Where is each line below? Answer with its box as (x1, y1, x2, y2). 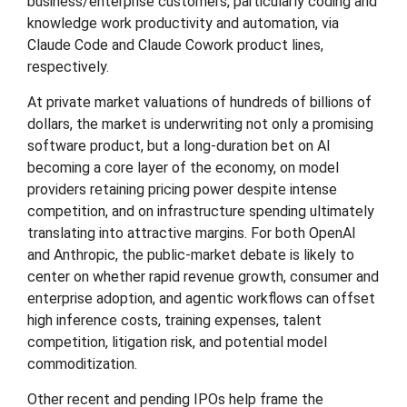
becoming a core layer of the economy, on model (27, 159, 339, 176)
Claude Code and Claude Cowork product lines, (27, 36, 323, 54)
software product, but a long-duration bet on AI (27, 137, 331, 154)
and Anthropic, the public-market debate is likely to (27, 246, 354, 263)
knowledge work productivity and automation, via (27, 15, 339, 32)
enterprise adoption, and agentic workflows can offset (27, 290, 375, 307)
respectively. (27, 58, 109, 75)
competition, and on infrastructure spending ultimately (27, 203, 374, 220)
